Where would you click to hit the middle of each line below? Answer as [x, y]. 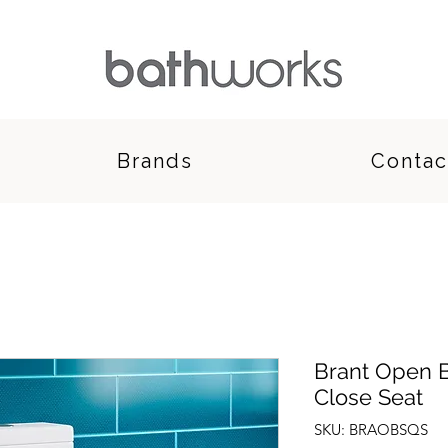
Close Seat [368, 396]
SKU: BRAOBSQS [371, 429]
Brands [155, 160]
